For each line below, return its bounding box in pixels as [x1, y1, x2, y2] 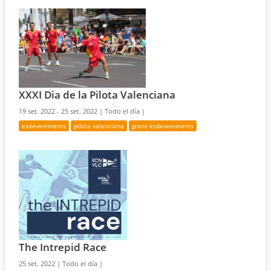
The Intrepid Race [19, 240, 107, 255]
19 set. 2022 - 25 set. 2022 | [19, 106, 105, 116]
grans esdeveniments [132, 121, 194, 130]
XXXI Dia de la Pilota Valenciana [19, 87, 176, 102]
